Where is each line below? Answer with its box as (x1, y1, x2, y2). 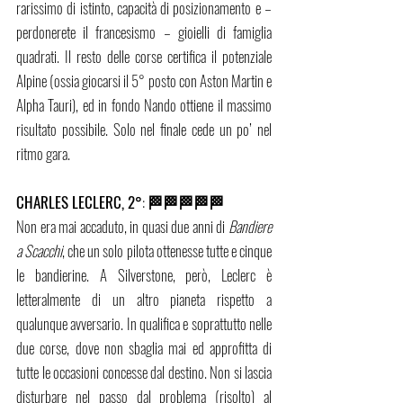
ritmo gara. (16, 142, 70, 166)
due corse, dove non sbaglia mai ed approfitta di (16, 336, 272, 360)
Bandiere (228, 215, 272, 238)
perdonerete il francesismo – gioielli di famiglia (16, 21, 272, 44)
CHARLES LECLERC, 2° (16, 191, 142, 214)
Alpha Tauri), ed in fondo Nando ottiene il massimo (16, 94, 272, 117)
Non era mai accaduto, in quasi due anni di (16, 215, 228, 238)
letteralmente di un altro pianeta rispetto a (16, 288, 272, 311)
